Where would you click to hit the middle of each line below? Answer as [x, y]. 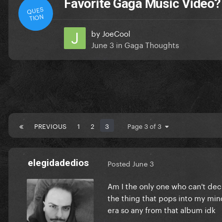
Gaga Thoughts [152, 44]
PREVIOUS [50, 125]
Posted [120, 163]
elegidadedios [58, 163]
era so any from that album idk [162, 209]
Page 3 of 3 [146, 125]
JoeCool [116, 32]
